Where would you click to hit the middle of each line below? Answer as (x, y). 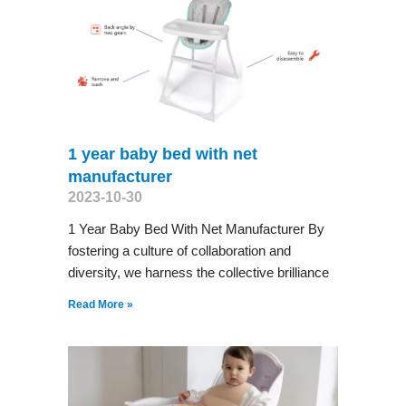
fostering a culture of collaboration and (179, 250)
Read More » (100, 304)
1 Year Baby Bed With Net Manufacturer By (196, 228)
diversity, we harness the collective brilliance (198, 272)
